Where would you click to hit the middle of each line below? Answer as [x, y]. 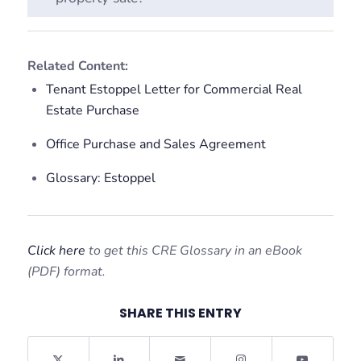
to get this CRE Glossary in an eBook [193, 250]
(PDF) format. [66, 271]
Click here [56, 250]
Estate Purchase [92, 110]
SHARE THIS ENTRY [180, 313]
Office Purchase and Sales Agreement [156, 144]
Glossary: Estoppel [100, 178]
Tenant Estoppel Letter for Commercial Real [174, 89]
